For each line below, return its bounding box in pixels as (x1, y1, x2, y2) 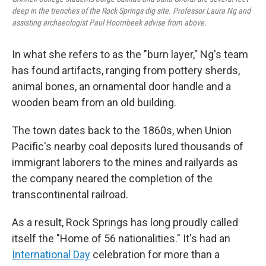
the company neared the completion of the (12, 172, 213, 185)
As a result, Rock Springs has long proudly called (12, 216, 238, 229)
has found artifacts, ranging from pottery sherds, (12, 64, 240, 77)
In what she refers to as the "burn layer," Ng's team (12, 48, 248, 61)
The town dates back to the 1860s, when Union (12, 124, 232, 137)
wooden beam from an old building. (12, 96, 176, 109)
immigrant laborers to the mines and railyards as (12, 156, 238, 169)
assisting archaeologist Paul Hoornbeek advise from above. (12, 18, 207, 27)
